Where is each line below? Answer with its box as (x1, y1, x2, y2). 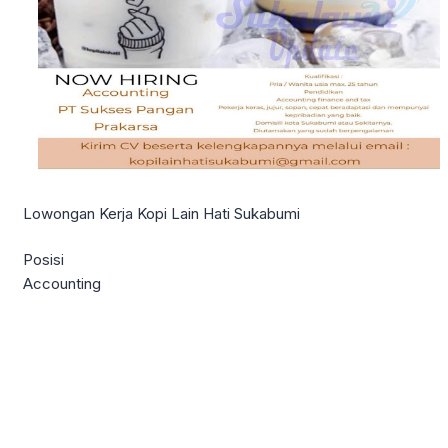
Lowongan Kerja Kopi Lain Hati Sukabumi (23, 203, 300, 223)
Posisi (23, 250, 64, 270)
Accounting (23, 274, 101, 294)
